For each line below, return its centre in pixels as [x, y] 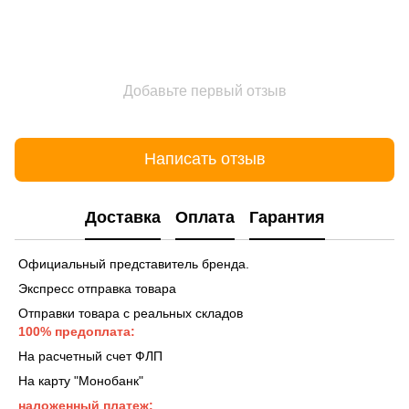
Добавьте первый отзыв [204, 90]
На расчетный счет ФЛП [89, 356]
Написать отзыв [204, 159]
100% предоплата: [75, 331]
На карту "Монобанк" [79, 380]
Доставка [122, 218]
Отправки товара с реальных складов [129, 313]
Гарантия [287, 218]
